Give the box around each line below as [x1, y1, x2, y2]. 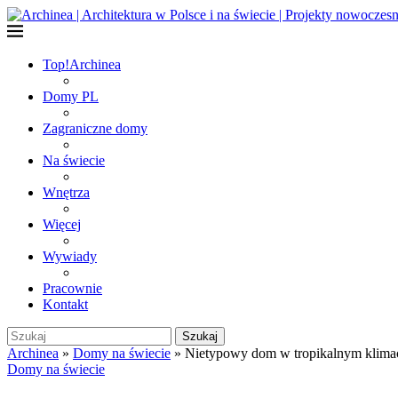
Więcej [43, 217, 81, 232]
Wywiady [43, 249, 97, 264]
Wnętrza [43, 185, 90, 200]
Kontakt [43, 297, 88, 312]
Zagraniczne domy [43, 121, 147, 136]
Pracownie [43, 281, 102, 296]
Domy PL [43, 89, 99, 104]
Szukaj [182, 330, 218, 343]
